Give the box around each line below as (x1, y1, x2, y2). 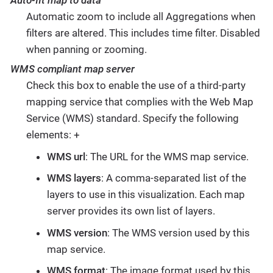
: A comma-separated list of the (101, 172, 246, 185)
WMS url (46, 150, 85, 163)
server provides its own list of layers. (46, 205, 215, 218)
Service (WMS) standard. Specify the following (26, 112, 239, 125)
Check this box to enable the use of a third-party (26, 79, 246, 92)
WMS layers (46, 172, 101, 185)
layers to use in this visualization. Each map (46, 188, 245, 201)
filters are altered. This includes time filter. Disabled (26, 27, 260, 40)
